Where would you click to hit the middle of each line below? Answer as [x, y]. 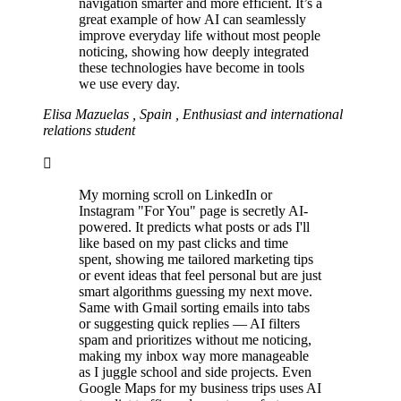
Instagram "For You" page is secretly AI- [193, 211]
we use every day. [129, 84]
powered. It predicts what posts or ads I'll [194, 227]
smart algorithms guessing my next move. [196, 292]
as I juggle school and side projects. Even [195, 372]
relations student [89, 131]
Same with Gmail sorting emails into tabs [194, 308]
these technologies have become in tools [192, 68]
